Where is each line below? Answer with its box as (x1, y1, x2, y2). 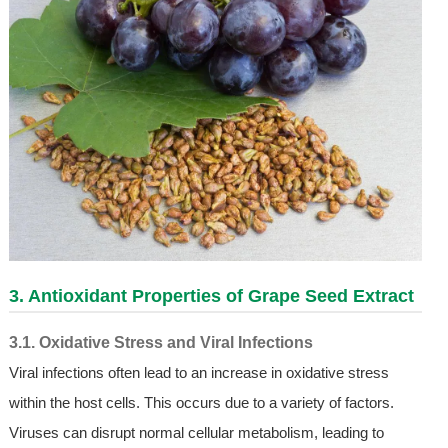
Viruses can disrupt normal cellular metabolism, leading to (8, 423, 384, 441)
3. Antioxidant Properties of (8, 285, 248, 306)
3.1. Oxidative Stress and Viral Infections (8, 333, 313, 351)
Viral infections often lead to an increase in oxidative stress (8, 363, 389, 381)
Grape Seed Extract (247, 285, 414, 306)
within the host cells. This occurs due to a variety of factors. (8, 393, 394, 411)
